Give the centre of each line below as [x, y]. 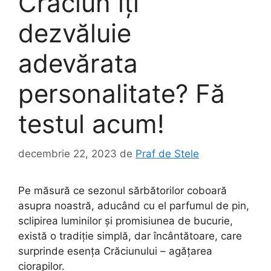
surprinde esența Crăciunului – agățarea [115, 251]
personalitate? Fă [122, 93]
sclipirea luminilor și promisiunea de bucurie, [126, 220]
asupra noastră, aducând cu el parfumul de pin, [134, 205]
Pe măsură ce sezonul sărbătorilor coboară [122, 190]
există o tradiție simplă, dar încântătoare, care [130, 236]
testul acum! [91, 124]
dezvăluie [75, 33]
